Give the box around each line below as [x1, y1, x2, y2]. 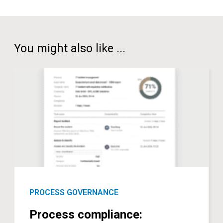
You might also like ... [14, 41, 126, 55]
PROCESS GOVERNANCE [29, 187, 119, 197]
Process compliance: [29, 207, 143, 222]
